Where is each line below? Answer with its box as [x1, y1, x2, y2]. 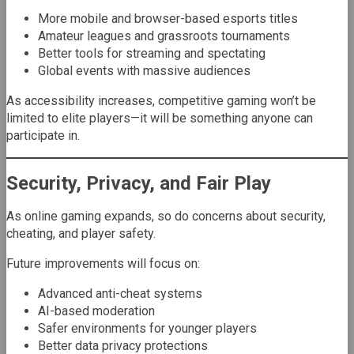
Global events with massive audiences [38, 62, 250, 78]
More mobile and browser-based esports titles [38, 10, 298, 26]
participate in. [6, 127, 80, 143]
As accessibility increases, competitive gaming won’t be [6, 92, 316, 108]
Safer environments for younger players [38, 320, 257, 336]
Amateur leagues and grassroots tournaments [38, 28, 290, 43]
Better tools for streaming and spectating [38, 45, 265, 61]
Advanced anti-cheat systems [38, 285, 202, 301]
